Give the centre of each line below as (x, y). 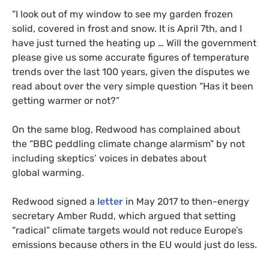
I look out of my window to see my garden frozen (124, 14)
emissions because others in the (86, 245)
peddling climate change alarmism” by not (149, 144)
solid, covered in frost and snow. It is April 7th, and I (127, 29)
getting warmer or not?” (66, 101)
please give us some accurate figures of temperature (131, 58)
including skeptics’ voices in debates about (109, 159)
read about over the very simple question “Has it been (133, 86)
